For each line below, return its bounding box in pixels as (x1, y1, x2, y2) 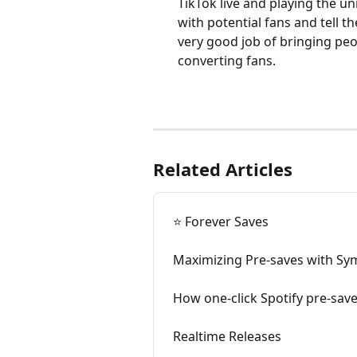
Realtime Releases (173, 327, 281, 345)
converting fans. (178, 52, 279, 70)
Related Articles (153, 156, 292, 181)
